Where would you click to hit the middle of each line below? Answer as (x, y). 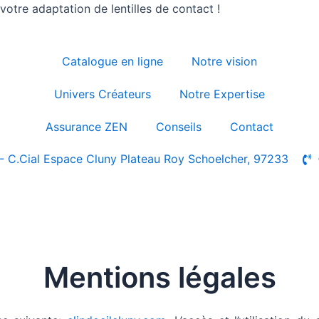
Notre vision (224, 61)
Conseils (178, 127)
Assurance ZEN (86, 127)
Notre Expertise (222, 94)
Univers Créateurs (102, 94)
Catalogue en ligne (112, 61)
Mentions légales (159, 277)
